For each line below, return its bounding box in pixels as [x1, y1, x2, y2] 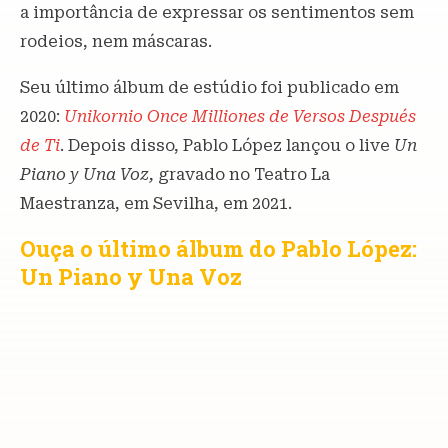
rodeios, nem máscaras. [20, 32, 212, 52]
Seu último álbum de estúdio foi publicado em [20, 78, 399, 98]
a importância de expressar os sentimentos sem [20, 3, 414, 23]
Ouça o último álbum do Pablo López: [20, 234, 417, 264]
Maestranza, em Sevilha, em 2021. [20, 194, 292, 214]
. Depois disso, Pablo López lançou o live [60, 136, 394, 156]
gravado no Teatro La [154, 165, 330, 185]
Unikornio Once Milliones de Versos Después [64, 107, 416, 127]
